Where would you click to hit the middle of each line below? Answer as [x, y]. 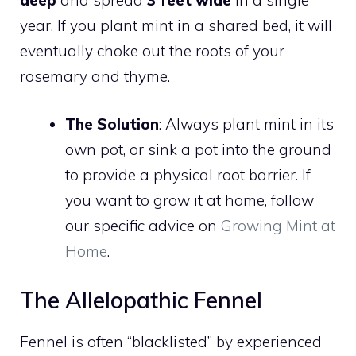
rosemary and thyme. [95, 76]
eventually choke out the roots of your [152, 50]
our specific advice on [143, 226]
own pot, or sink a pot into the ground [198, 149]
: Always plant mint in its [246, 124]
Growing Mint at [278, 226]
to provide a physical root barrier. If [188, 175]
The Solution [112, 124]
